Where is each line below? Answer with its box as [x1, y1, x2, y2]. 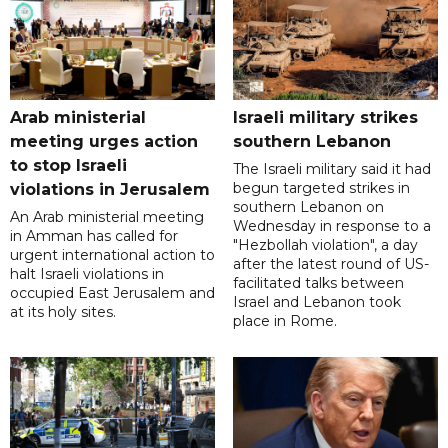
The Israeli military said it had [232, 160, 431, 179]
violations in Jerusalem [10, 180, 210, 200]
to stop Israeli [10, 156, 127, 176]
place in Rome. [232, 312, 337, 331]
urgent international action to [10, 246, 215, 265]
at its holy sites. [10, 303, 116, 322]
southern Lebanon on [232, 198, 384, 217]
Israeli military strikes [232, 108, 418, 128]
